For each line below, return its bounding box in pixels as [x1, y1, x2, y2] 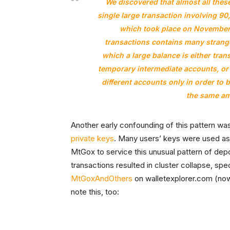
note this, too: [71, 187, 119, 197]
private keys [71, 133, 114, 143]
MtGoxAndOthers [71, 174, 132, 183]
